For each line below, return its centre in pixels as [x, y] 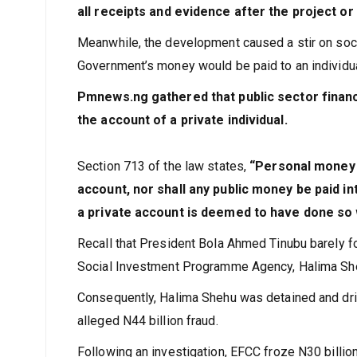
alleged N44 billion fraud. [148, 321]
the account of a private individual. [182, 120]
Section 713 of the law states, [164, 166]
